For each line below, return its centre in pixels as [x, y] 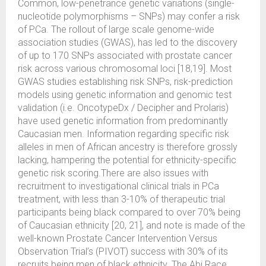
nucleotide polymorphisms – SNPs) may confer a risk [129, 16]
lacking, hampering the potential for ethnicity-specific [127, 160]
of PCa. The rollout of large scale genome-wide [116, 29]
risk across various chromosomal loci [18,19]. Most [125, 69]
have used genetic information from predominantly [123, 121]
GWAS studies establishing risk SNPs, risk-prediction [125, 82]
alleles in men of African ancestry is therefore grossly [128, 147]
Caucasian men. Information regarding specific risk [123, 134]
